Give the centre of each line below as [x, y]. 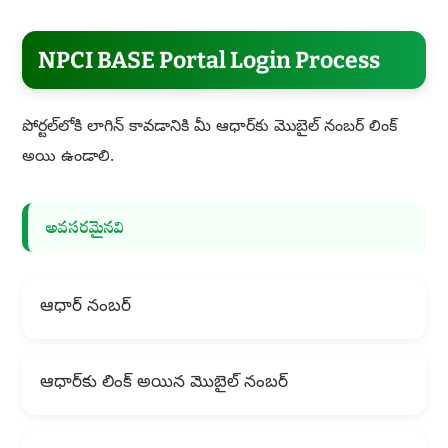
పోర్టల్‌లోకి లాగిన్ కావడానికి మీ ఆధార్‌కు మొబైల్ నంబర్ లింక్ [209, 128]
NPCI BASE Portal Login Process [208, 60]
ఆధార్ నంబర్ [85, 308]
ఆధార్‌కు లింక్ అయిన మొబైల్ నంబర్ [163, 384]
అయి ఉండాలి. [67, 158]
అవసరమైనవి [85, 228]
